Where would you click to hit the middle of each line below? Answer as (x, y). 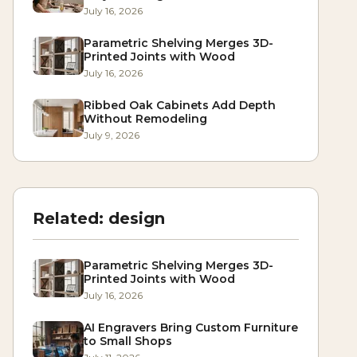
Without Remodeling (145, 119)
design (137, 219)
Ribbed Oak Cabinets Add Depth (180, 106)
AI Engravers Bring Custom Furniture (191, 328)
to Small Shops (128, 341)
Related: (71, 219)
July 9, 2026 (112, 135)
